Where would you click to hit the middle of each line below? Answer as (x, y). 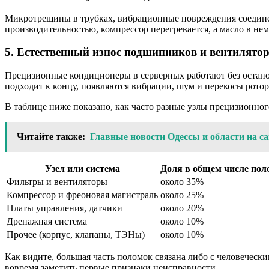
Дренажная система (47, 222)
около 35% (182, 182)
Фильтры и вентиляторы (57, 182)
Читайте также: (51, 137)
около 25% (182, 195)
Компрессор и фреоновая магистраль (82, 195)
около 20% (182, 208)
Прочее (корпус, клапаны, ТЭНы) (76, 235)
